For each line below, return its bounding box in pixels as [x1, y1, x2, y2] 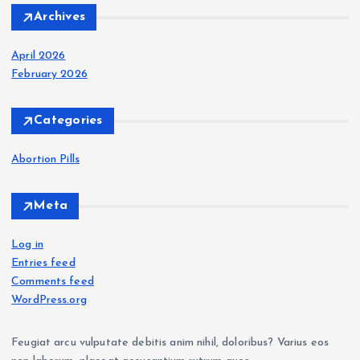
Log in [11, 239, 43, 252]
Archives [34, 10, 86, 24]
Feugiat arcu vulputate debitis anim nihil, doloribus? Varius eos [11, 337, 329, 350]
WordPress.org [11, 294, 87, 307]
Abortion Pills [11, 153, 80, 166]
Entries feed [11, 257, 76, 270]
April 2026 [11, 50, 66, 63]
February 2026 [11, 68, 88, 81]
